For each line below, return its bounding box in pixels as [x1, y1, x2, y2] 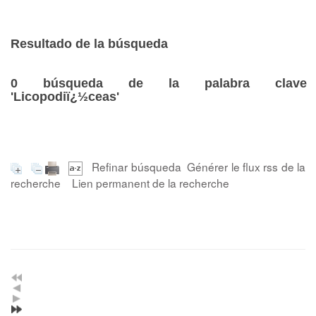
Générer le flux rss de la [187, 159, 306, 174]
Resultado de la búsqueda [11, 37, 168, 51]
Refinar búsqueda [92, 159, 181, 174]
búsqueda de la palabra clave [18, 76, 307, 90]
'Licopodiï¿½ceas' [11, 90, 119, 104]
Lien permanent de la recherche [72, 174, 229, 190]
